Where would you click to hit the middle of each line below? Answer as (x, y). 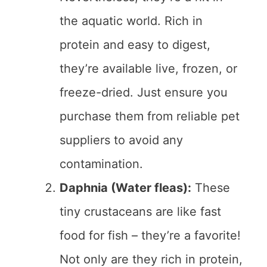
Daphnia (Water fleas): (125, 188)
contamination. (101, 164)
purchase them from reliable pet (150, 117)
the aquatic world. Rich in (131, 21)
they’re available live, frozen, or (148, 69)
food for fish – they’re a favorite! (150, 236)
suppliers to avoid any (121, 140)
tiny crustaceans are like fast (140, 212)
